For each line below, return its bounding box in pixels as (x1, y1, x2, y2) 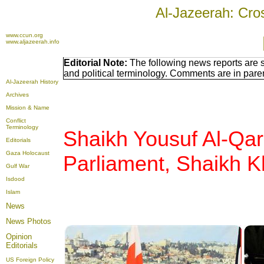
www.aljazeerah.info (6, 38, 60, 45)
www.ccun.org (6, 32, 43, 38)
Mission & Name (6, 104, 49, 111)
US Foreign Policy (6, 256, 54, 263)
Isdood (6, 176, 25, 182)
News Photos (6, 217, 51, 226)
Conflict (6, 117, 26, 124)
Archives (6, 91, 29, 98)
